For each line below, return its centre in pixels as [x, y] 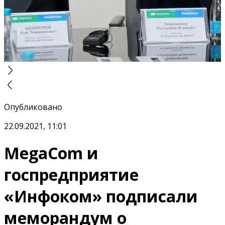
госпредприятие [71, 175]
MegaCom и [51, 153]
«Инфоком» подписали [101, 196]
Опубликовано [33, 107]
